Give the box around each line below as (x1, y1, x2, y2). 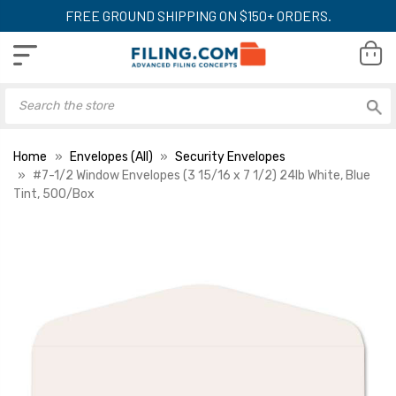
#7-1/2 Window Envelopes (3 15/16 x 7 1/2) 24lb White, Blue (33, 167, 370, 183)
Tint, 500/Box (13, 186, 95, 202)
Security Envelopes (175, 148, 286, 164)
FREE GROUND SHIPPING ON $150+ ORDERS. (65, 7, 331, 24)
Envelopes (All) (69, 148, 153, 164)
